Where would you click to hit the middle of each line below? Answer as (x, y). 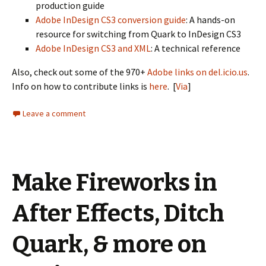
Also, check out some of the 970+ (80, 72)
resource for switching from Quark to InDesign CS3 (138, 34)
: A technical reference (196, 48)
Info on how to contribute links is (80, 86)
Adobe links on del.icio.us (197, 72)
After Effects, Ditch (118, 214)
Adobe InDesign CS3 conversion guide (111, 20)
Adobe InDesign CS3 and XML (93, 48)
